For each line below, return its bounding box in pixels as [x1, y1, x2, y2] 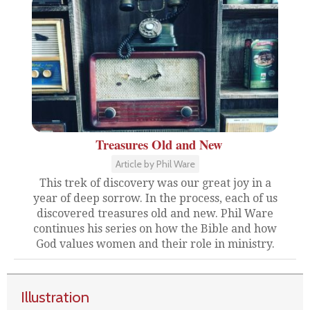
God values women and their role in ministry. [35, 237, 275, 250]
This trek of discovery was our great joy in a [39, 176, 271, 190]
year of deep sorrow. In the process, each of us [33, 192, 277, 205]
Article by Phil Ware [115, 158, 195, 170]
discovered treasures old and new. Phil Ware [37, 207, 273, 220]
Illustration [21, 287, 89, 307]
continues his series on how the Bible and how [33, 222, 277, 235]
